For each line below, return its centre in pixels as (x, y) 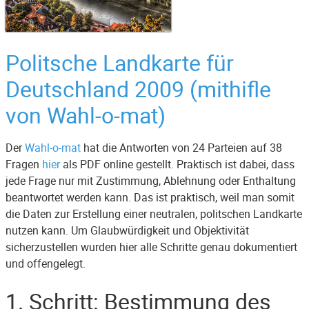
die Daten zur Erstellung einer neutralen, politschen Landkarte (154, 214)
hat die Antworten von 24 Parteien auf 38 (181, 148)
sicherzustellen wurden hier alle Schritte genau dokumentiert (151, 247)
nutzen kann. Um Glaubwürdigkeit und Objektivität (127, 230)
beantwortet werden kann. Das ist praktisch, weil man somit (150, 197)
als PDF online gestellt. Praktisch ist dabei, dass (177, 164)
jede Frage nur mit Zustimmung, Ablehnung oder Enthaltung (151, 181)
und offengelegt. (46, 263)
